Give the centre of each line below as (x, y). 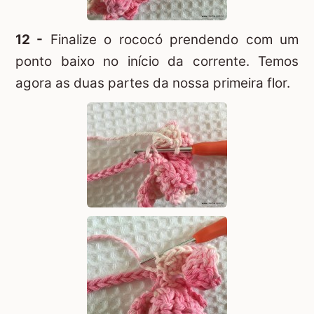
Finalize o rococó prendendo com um (171, 40)
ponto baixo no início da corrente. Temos (157, 62)
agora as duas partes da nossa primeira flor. (153, 83)
